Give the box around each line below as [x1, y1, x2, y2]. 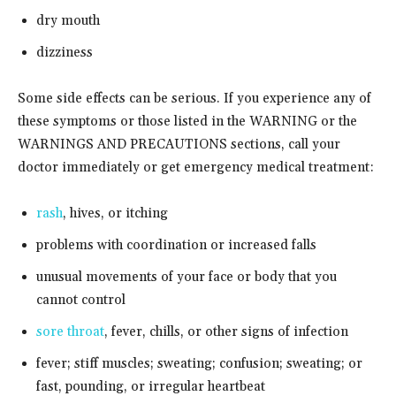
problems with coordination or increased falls [36, 236, 316, 254]
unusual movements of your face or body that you [36, 268, 337, 286]
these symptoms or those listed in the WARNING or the [18, 112, 357, 130]
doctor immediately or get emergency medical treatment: [18, 158, 374, 176]
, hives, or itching [63, 204, 168, 222]
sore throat [36, 323, 104, 340]
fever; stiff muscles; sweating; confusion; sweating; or [36, 354, 362, 372]
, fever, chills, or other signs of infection [104, 323, 348, 340]
